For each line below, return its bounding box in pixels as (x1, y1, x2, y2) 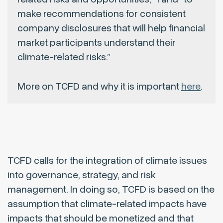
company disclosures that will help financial (17, 21, 205, 35)
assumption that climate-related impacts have (7, 197, 207, 211)
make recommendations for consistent (17, 7, 186, 21)
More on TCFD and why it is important (17, 80, 181, 94)
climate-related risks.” (17, 50, 111, 64)
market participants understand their (17, 36, 176, 50)
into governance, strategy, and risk (7, 168, 156, 182)
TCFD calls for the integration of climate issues (7, 154, 207, 168)
